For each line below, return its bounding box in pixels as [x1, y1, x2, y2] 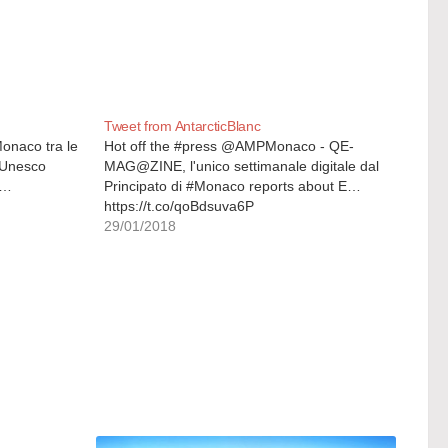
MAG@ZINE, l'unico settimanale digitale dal [103, 157, 379, 174]
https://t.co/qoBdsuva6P [103, 197, 254, 214]
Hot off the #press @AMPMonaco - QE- [103, 137, 354, 154]
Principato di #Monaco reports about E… [103, 177, 361, 194]
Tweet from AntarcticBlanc [103, 117, 261, 134]
